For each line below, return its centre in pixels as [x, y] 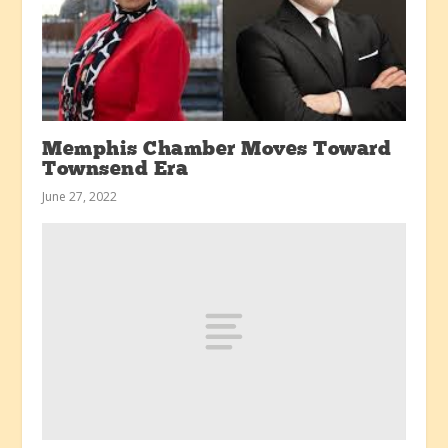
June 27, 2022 [80, 196]
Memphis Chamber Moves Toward [217, 149]
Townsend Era [115, 169]
